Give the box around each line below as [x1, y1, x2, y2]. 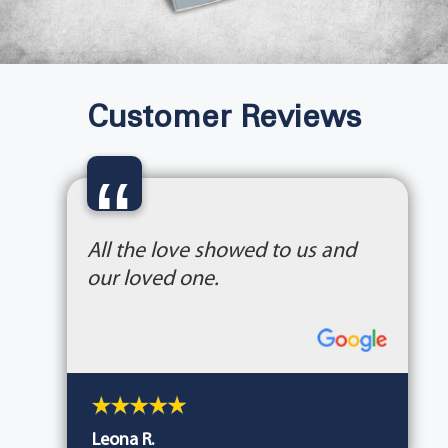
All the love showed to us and [86, 240, 356, 264]
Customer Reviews [87, 105, 361, 134]
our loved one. [86, 268, 219, 292]
